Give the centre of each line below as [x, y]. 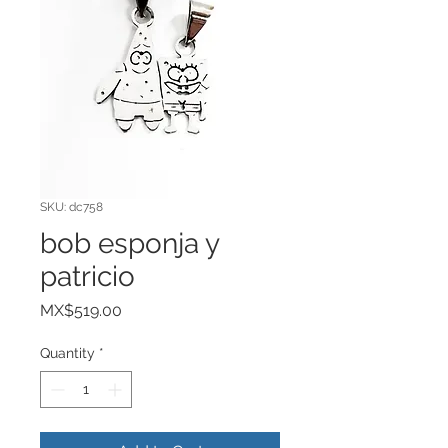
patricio [87, 276]
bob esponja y [129, 243]
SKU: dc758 [71, 206]
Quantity [67, 352]
